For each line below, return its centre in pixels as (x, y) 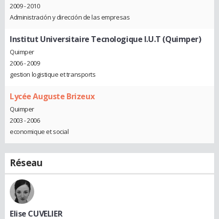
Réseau (26, 163)
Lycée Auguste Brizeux (52, 96)
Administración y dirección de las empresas (70, 17)
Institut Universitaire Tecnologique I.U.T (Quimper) (106, 39)
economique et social (39, 131)
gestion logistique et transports (53, 74)
